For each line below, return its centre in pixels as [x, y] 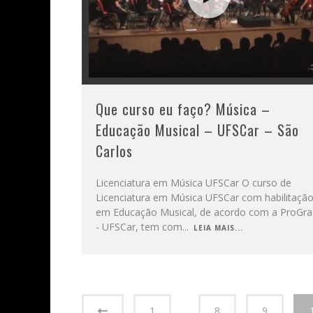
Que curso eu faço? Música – [183, 109]
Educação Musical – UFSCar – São [197, 130]
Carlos [114, 151]
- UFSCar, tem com [139, 226]
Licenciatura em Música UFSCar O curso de [194, 182]
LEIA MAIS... [218, 227]
